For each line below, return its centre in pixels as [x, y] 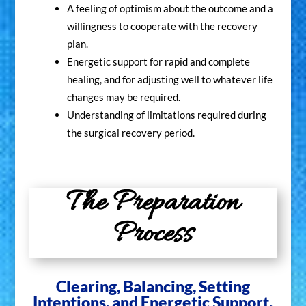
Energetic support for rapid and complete [158, 61]
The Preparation [153, 203]
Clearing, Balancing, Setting [153, 286]
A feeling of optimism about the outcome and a [170, 8]
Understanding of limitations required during [166, 114]
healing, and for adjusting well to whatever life [169, 79]
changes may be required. [123, 97]
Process [153, 235]
